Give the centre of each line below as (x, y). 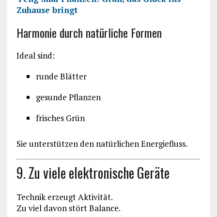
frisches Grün (60, 118)
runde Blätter (61, 77)
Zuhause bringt (47, 10)
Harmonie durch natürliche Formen (89, 33)
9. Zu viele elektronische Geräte (93, 172)
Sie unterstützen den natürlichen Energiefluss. (102, 144)
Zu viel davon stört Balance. (68, 208)
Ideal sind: (35, 56)
